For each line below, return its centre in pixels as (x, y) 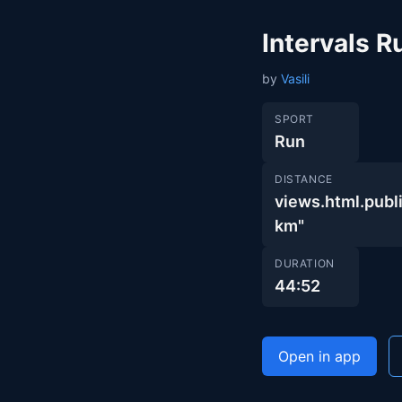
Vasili (295, 79)
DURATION (305, 263)
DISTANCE (304, 179)
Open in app (319, 356)
